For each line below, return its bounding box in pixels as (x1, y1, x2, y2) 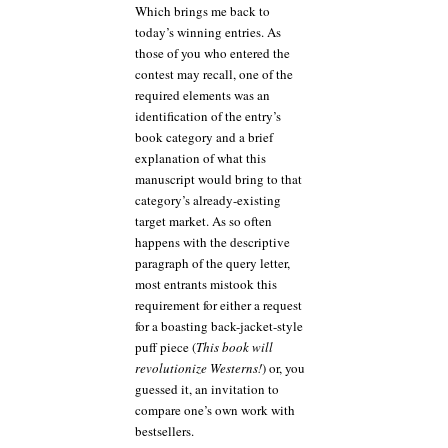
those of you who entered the (135, 44, 290, 63)
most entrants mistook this (135, 275, 277, 294)
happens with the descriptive (135, 233, 290, 252)
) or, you (262, 359, 305, 378)
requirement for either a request (135, 296, 302, 315)
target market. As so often (135, 212, 272, 231)
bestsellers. (135, 422, 194, 441)
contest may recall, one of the (135, 65, 293, 84)
